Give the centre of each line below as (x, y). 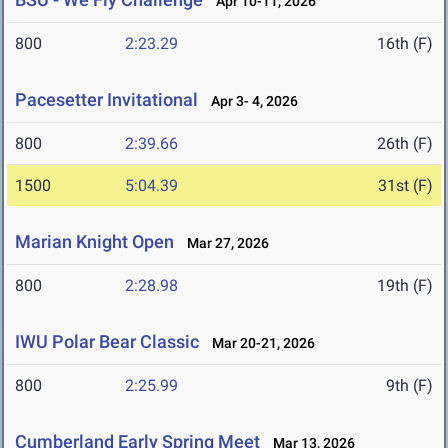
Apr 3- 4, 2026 (250, 101)
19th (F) (405, 286)
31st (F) (405, 186)
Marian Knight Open (94, 242)
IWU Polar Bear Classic (107, 342)
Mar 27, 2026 (223, 243)
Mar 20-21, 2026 (259, 343)
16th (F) (405, 44)
